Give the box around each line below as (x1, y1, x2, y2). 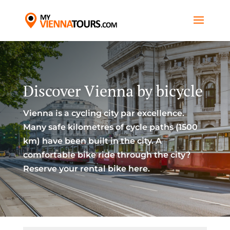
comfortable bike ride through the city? (23, 150, 190, 160)
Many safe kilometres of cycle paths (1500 (23, 122, 198, 132)
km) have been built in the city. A (23, 136, 162, 146)
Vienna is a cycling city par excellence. (23, 108, 184, 118)
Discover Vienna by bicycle (23, 81, 203, 101)
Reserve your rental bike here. (23, 164, 150, 174)
